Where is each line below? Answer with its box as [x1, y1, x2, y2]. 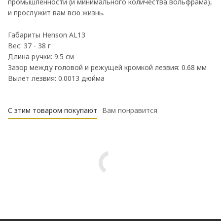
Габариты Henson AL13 [8, 30, 85, 40]
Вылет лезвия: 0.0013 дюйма [8, 74, 105, 83]
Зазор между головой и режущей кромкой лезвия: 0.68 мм [8, 63, 207, 73]
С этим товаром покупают [8, 106, 97, 115]
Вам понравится [102, 106, 157, 115]
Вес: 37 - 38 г [8, 41, 51, 51]
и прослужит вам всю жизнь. [8, 8, 105, 18]
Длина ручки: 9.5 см [8, 52, 74, 62]
